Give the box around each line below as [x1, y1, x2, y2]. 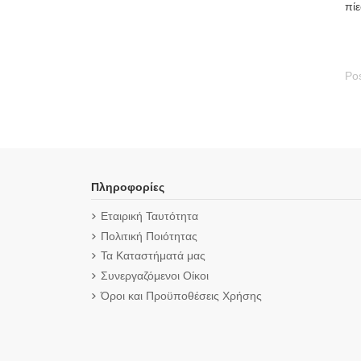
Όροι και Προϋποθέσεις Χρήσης [100, 288, 262, 302]
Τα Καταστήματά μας [100, 249, 205, 263]
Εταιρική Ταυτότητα [100, 210, 198, 223]
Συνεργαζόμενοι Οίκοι [100, 269, 209, 283]
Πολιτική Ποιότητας [100, 229, 197, 243]
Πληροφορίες [90, 180, 164, 194]
